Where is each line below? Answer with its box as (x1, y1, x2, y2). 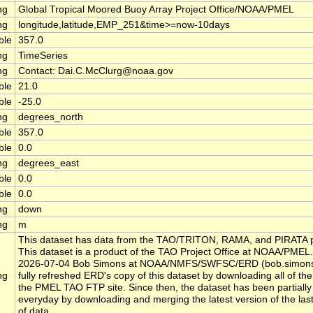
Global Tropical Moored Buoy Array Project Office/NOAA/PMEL (18, 4, 294, 15)
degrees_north (18, 112, 83, 123)
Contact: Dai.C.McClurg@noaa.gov (18, 66, 173, 77)
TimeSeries (18, 50, 68, 61)
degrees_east (18, 158, 79, 169)
